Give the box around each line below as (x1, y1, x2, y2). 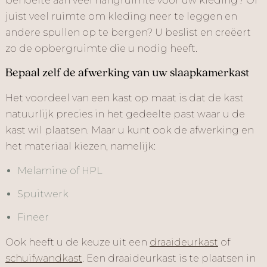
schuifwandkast (5, 253, 82, 264)
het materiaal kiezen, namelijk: (5, 141, 156, 152)
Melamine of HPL (17, 165, 103, 176)
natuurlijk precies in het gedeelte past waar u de (5, 108, 245, 120)
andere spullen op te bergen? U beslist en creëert (5, 27, 251, 38)
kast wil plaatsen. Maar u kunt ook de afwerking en (5, 125, 254, 136)
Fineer (17, 212, 49, 223)
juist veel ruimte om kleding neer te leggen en (5, 11, 237, 22)
